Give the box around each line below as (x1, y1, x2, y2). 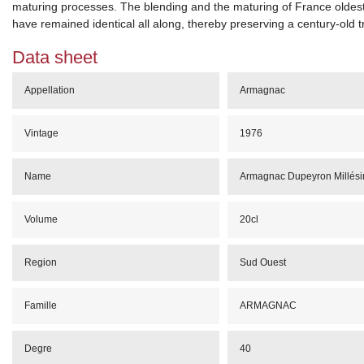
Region (24, 257, 57, 268)
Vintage (24, 128, 58, 139)
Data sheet (11, 47, 97, 67)
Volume (24, 214, 58, 225)
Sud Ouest (239, 257, 286, 268)
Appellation (24, 84, 75, 96)
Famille (24, 300, 57, 311)
